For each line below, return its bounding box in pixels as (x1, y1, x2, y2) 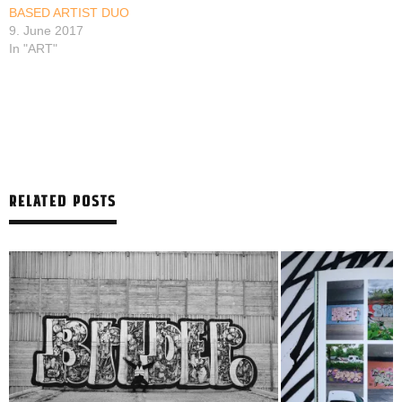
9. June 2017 (9, 23, 83, 39)
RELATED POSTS (9, 190, 117, 211)
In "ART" (9, 41, 57, 57)
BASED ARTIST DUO (9, 5, 129, 21)
